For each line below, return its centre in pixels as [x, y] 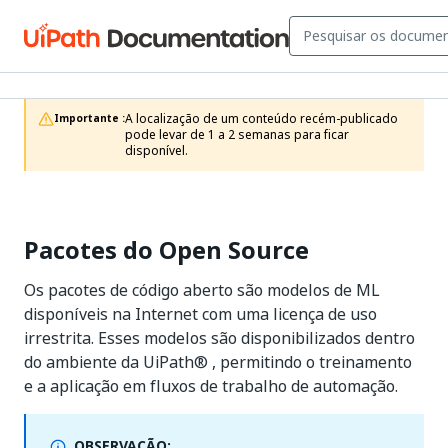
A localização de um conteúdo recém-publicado [261, 119]
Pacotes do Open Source [166, 250]
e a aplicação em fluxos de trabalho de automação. [211, 386]
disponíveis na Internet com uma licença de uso [200, 314]
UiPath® [175, 362]
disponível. [156, 151]
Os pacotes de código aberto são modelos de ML [202, 290]
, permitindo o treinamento [310, 362]
